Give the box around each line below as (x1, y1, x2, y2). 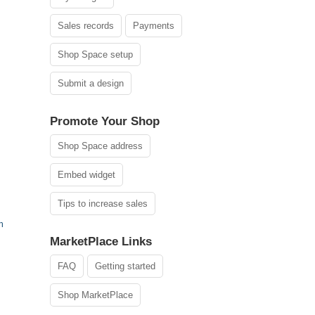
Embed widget (58, 169, 115, 180)
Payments (133, 20, 174, 31)
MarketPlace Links (50, 235, 152, 248)
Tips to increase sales (58, 198, 148, 209)
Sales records (58, 20, 114, 31)
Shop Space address (58, 141, 143, 151)
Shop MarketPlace (58, 290, 133, 300)
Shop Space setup (58, 49, 133, 60)
